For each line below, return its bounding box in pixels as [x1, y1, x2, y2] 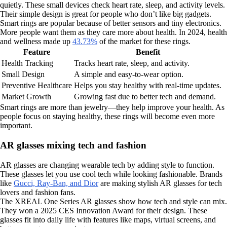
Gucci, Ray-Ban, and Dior [14, 178, 98, 187]
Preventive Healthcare [2, 81, 72, 90]
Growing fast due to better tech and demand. [74, 92, 216, 101]
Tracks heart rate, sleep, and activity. [74, 59, 190, 68]
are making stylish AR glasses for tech [98, 178, 222, 187]
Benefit [135, 48, 160, 57]
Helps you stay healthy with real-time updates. [74, 81, 221, 90]
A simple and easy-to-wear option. [74, 70, 183, 79]
